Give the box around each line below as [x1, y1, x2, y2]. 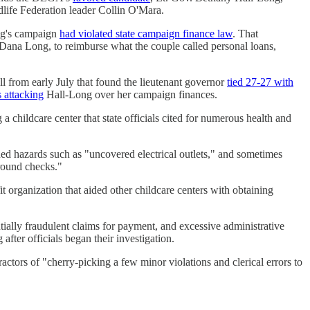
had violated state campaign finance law [60, 27, 232, 39]
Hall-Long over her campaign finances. [44, 88, 217, 100]
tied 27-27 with [227, 75, 293, 88]
